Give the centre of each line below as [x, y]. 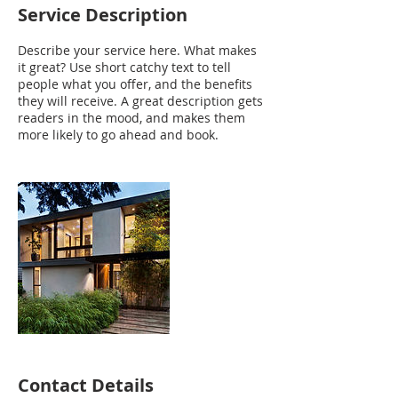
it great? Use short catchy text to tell [124, 67]
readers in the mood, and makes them [131, 118]
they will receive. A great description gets [140, 101]
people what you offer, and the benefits [135, 84]
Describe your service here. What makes [137, 50]
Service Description [103, 15]
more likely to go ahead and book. [118, 135]
